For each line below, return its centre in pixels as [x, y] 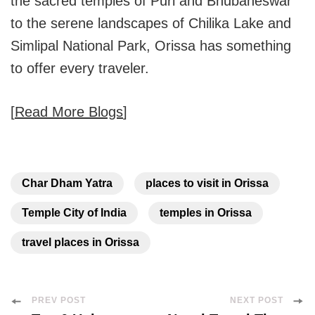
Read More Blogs [69, 112]
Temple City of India [74, 213]
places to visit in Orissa [207, 184]
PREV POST [59, 301]
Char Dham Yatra [67, 184]
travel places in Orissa [81, 243]
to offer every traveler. [80, 69]
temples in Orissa [206, 213]
